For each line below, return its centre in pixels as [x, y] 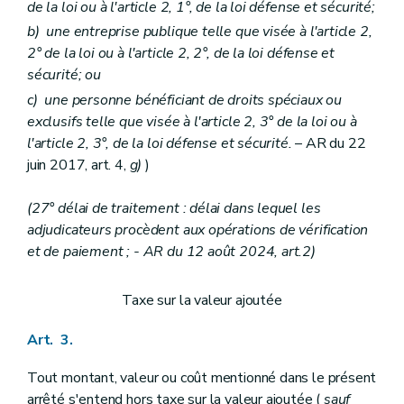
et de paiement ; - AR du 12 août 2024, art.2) [171, 251]
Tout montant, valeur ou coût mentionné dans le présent [202, 377]
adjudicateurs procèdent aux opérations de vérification [198, 230]
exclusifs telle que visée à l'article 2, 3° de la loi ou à [192, 121]
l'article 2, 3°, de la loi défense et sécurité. [160, 143]
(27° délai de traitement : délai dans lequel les [174, 208]
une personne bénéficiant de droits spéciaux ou [190, 100]
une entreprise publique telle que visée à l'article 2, [206, 32]
